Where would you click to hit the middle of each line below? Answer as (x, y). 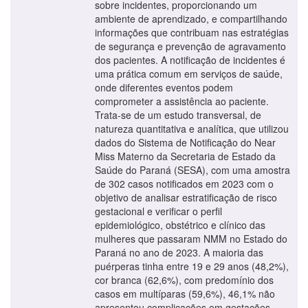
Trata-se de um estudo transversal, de (178, 114)
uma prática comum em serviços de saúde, (189, 73)
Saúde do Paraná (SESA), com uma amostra (192, 169)
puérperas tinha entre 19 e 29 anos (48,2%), (192, 266)
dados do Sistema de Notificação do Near (185, 142)
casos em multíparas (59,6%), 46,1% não (185, 293)
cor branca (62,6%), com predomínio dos (184, 279)
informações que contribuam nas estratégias (192, 32)
